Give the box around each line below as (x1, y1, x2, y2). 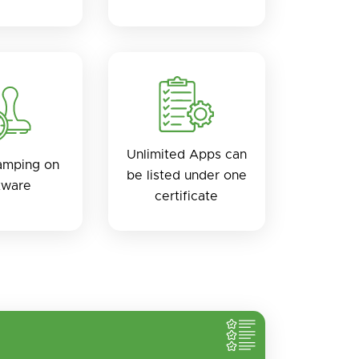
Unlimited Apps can (126, 147, 247, 161)
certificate (155, 189, 219, 203)
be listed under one (126, 168, 247, 182)
